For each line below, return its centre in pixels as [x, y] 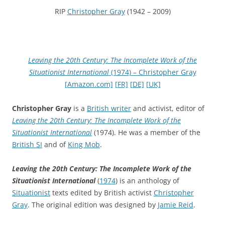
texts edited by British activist [102, 192]
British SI [27, 144]
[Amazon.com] [89, 84]
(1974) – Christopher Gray [152, 72]
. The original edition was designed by [93, 204]
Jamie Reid [176, 204]
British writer [109, 108]
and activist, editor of [168, 108]
